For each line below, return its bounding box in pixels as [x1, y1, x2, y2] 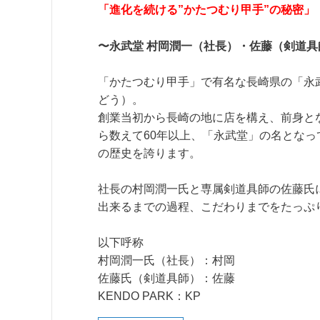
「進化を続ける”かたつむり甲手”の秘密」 [98, 4, 315, 16]
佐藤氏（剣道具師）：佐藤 [98, 271, 235, 284]
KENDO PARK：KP [98, 289, 201, 302]
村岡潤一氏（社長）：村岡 [98, 254, 235, 266]
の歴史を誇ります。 [98, 146, 201, 159]
